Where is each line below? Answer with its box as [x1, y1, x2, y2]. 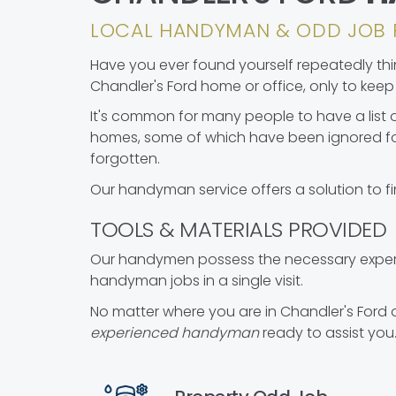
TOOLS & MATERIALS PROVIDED [90, 214, 386, 244]
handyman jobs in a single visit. [90, 270, 303, 292]
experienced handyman [90, 322, 259, 343]
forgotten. [90, 148, 160, 170]
